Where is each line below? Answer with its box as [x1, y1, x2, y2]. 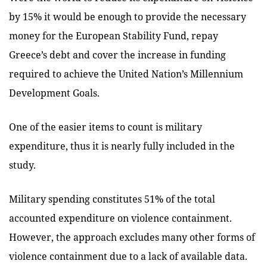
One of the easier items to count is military [9, 120, 202, 133]
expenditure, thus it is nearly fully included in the [9, 139, 235, 152]
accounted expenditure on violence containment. [9, 212, 232, 224]
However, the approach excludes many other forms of [9, 231, 255, 243]
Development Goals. [9, 86, 100, 99]
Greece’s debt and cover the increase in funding [9, 48, 226, 61]
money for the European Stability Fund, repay [9, 29, 218, 42]
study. [9, 159, 36, 171]
